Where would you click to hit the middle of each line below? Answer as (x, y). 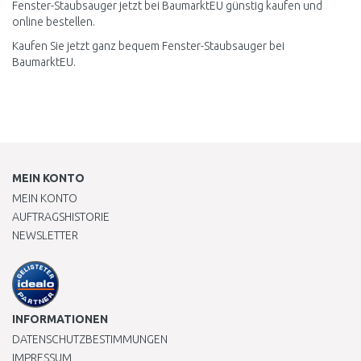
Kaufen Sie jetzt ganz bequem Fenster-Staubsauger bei (148, 46)
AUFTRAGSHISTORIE (61, 217)
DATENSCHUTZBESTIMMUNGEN (90, 339)
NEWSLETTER (45, 235)
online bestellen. (54, 22)
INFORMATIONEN (60, 319)
